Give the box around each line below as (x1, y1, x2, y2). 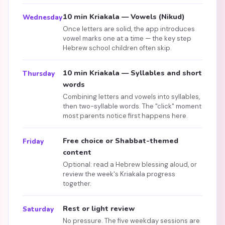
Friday (23, 137, 44, 146)
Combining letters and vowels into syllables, (63, 92, 200, 101)
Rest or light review (63, 203, 135, 213)
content (63, 147, 91, 157)
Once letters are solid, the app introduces (63, 25, 195, 33)
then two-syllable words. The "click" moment (63, 102, 201, 110)
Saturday (23, 204, 54, 214)
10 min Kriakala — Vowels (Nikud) (63, 12, 185, 22)
